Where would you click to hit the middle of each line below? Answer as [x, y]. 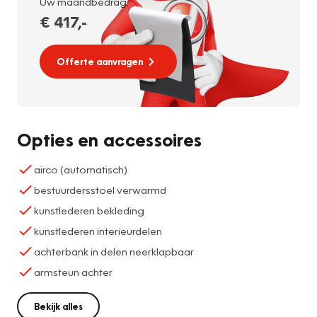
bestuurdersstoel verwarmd [100, 189]
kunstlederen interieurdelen [98, 230]
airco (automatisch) [81, 169]
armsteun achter [73, 271]
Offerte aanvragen [100, 61]
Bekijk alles [58, 306]
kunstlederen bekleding [89, 210]
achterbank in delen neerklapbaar [114, 251]
